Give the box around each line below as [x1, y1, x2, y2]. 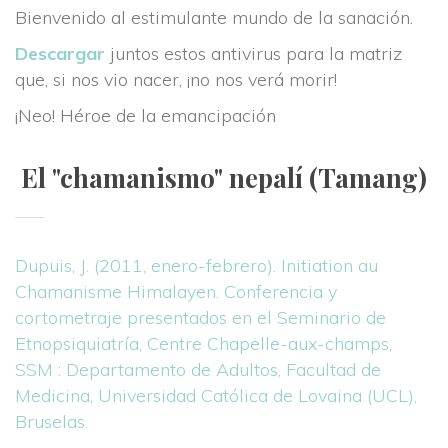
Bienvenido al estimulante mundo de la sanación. [15, 6, 413, 29]
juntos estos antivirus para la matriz [105, 42, 403, 65]
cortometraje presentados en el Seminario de [15, 306, 386, 329]
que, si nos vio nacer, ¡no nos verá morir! [15, 68, 337, 91]
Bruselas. [15, 410, 88, 433]
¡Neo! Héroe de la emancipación [15, 104, 276, 127]
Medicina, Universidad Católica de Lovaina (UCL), [15, 384, 417, 407]
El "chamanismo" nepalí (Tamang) [21, 160, 427, 195]
